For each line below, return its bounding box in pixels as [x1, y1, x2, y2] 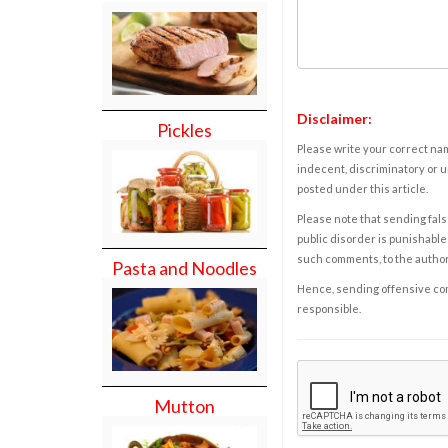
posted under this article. [297, 181, 428, 195]
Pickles [157, 119, 212, 142]
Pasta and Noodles [112, 256, 257, 279]
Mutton [154, 394, 215, 417]
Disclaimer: [297, 109, 372, 127]
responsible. [297, 301, 361, 315]
